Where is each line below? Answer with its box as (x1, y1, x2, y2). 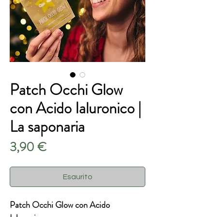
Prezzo (46, 138, 79, 156)
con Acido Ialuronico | (10, 97, 141, 120)
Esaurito (62, 173, 93, 181)
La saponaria (10, 115, 85, 138)
